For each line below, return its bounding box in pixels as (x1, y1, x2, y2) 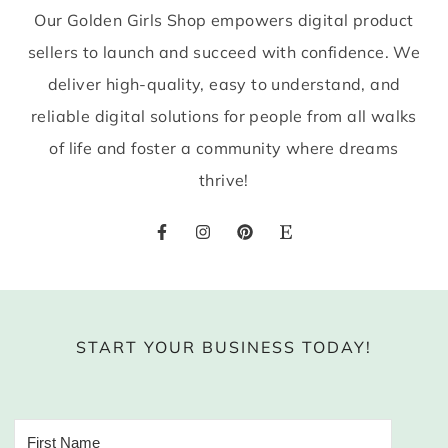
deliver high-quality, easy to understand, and (47, 74, 401, 95)
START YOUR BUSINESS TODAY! (76, 337, 372, 358)
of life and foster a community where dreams (49, 138, 399, 159)
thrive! (199, 170, 249, 191)
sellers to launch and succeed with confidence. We (27, 42, 421, 63)
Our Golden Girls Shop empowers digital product (34, 10, 414, 31)
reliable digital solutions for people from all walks (31, 106, 417, 127)
